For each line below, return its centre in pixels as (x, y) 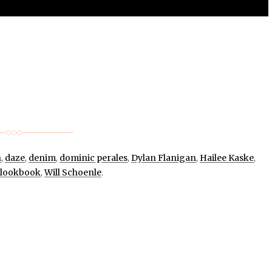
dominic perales (93, 158)
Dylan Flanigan (163, 158)
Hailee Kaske (226, 158)
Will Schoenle (73, 172)
